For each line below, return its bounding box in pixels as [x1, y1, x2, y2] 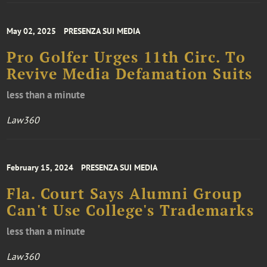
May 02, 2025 [7, 26, 57, 37]
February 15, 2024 [7, 162, 74, 173]
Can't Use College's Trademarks [7, 201, 254, 221]
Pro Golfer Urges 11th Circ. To [7, 48, 246, 67]
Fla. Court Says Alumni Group [7, 184, 243, 204]
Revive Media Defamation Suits [7, 64, 253, 84]
